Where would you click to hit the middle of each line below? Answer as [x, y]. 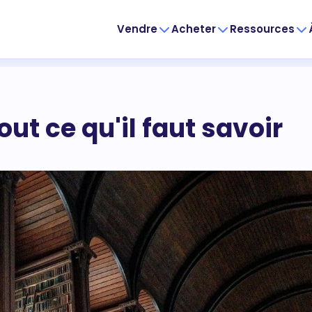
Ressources [262, 29]
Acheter [194, 29]
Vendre [137, 29]
